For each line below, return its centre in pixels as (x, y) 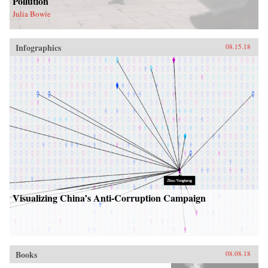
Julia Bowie (32, 13)
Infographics (38, 47)
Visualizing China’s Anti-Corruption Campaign (109, 198)
